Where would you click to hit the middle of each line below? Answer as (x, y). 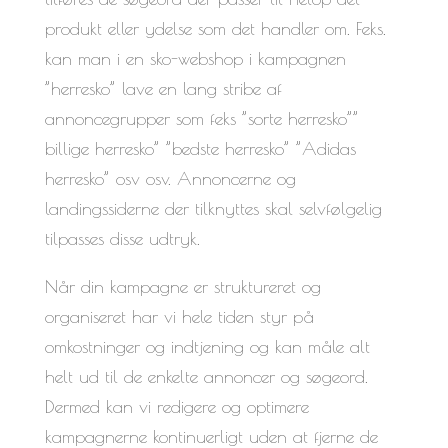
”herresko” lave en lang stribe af (163, 88)
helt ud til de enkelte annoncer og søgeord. (206, 376)
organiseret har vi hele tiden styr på (179, 316)
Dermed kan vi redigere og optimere (176, 406)
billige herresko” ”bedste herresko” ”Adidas (200, 148)
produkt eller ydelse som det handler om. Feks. (215, 28)
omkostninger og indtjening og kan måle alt (207, 346)
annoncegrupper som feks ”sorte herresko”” (201, 118)
